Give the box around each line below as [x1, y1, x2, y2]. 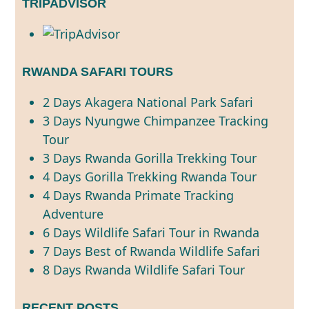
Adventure [43, 205, 104, 222]
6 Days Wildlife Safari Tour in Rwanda [43, 223, 260, 241]
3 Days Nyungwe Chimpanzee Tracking [43, 112, 269, 129]
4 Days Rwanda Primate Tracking [43, 186, 235, 203]
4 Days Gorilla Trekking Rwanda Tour [43, 168, 257, 185]
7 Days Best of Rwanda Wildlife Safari [43, 242, 261, 259]
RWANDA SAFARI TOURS [22, 64, 174, 79]
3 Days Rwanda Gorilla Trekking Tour [43, 149, 257, 166]
